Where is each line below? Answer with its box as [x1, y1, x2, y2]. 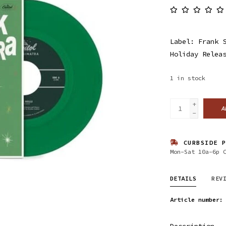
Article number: [169, 195, 223, 203]
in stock [177, 74, 205, 82]
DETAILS [169, 174, 196, 182]
